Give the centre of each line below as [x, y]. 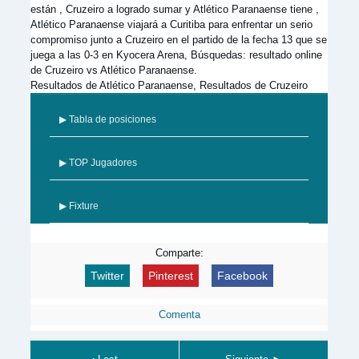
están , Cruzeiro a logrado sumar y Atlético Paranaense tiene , [175, 9]
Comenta [179, 315]
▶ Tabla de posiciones [108, 119]
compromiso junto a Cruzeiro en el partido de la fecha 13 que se [179, 40]
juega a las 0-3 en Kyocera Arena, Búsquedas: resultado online [176, 55]
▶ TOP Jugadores [98, 163]
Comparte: [179, 253]
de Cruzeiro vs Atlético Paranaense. [114, 70]
